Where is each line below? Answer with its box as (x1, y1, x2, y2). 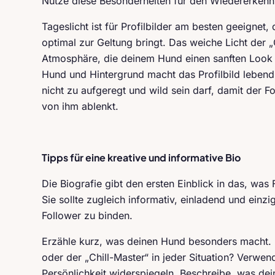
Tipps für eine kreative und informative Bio (42, 151, 241, 164)
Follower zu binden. (42, 209, 133, 222)
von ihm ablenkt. (42, 100, 122, 112)
